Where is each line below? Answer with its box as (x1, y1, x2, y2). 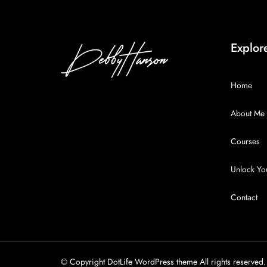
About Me (231, 108, 265, 119)
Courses (231, 136, 260, 147)
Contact (231, 192, 257, 203)
